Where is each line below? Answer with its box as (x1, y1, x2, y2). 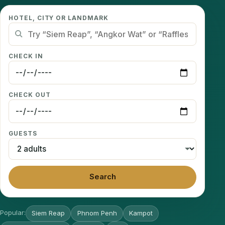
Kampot (129, 209, 153, 217)
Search (89, 172, 116, 182)
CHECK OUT (9, 91, 51, 99)
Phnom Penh (77, 209, 117, 217)
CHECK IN (9, 53, 43, 60)
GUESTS (9, 130, 37, 138)
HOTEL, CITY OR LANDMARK (9, 15, 108, 22)
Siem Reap (32, 209, 65, 217)
